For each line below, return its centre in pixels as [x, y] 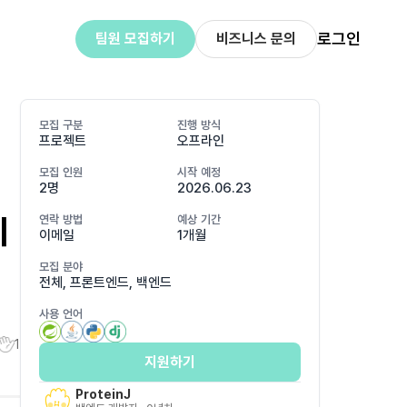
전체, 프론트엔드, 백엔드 [105, 283]
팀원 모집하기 [135, 39]
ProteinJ [103, 394]
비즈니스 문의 [256, 39]
